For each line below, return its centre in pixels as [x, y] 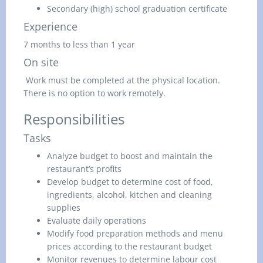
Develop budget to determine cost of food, [130, 182]
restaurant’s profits [84, 169]
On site [41, 62]
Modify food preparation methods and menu [135, 233]
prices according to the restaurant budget [129, 246]
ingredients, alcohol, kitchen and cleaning [129, 195]
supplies [64, 208]
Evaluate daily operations [97, 220]
